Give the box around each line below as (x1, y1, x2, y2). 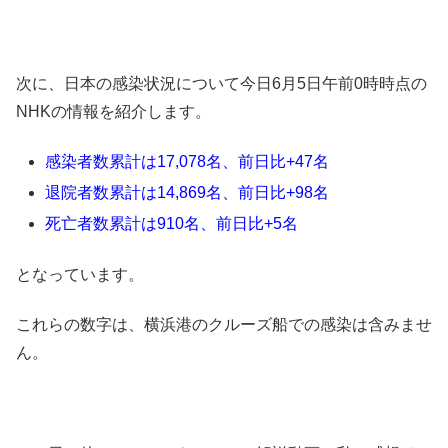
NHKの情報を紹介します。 (16, 102, 211, 120)
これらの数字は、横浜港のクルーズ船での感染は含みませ (16, 316, 432, 334)
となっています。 (16, 265, 144, 283)
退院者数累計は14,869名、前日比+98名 (45, 184, 330, 202)
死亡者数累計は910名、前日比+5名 (45, 215, 315, 233)
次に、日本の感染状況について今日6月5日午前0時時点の (16, 74, 427, 92)
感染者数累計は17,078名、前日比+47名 (45, 152, 346, 170)
